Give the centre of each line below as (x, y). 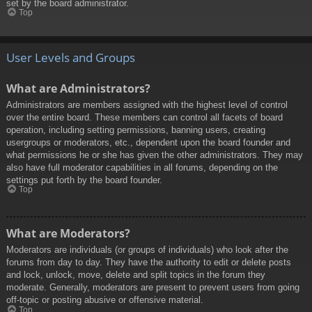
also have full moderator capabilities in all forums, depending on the (142, 167)
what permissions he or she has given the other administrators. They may (155, 155)
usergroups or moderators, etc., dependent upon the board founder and (148, 142)
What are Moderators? (68, 234)
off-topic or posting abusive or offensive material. (105, 300)
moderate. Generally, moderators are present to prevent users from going (153, 288)
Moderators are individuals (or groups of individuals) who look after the (147, 250)
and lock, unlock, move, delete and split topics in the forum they (136, 275)
